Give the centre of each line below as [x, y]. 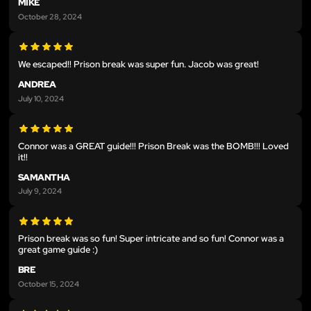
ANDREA [37, 84]
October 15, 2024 [49, 283]
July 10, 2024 [41, 98]
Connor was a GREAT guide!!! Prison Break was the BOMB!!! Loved [153, 146]
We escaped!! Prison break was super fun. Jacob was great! [138, 64]
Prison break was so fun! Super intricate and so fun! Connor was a [151, 239]
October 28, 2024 [50, 16]
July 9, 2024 [40, 191]
